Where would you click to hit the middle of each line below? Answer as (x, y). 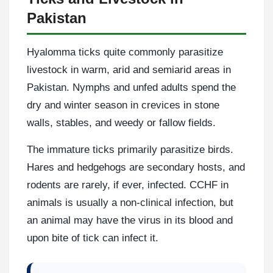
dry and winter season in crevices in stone (123, 105)
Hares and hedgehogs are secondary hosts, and (136, 167)
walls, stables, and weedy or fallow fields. (121, 122)
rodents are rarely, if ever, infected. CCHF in (128, 185)
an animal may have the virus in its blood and (130, 220)
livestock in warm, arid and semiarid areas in (129, 69)
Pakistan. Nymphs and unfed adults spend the (131, 87)
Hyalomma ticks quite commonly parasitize (125, 52)
